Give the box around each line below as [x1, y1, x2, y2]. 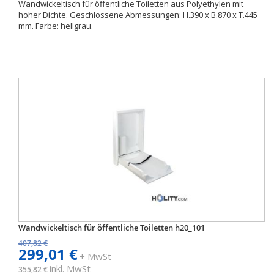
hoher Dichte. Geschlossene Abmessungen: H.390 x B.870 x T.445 [18, 9, 257, 20]
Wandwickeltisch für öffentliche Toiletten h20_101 [18, 222, 205, 233]
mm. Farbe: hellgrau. [18, 20, 93, 31]
